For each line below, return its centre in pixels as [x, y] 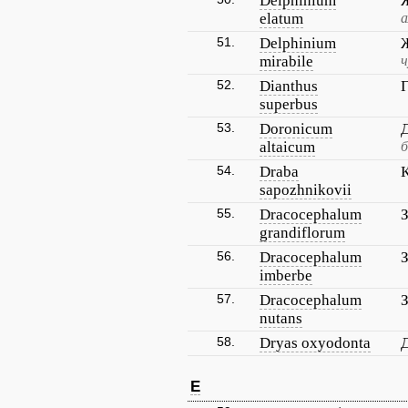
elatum [281, 19]
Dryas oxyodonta [315, 343]
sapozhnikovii [306, 190]
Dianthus [289, 86]
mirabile [286, 61]
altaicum [287, 147]
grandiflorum [302, 233]
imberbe [286, 275]
